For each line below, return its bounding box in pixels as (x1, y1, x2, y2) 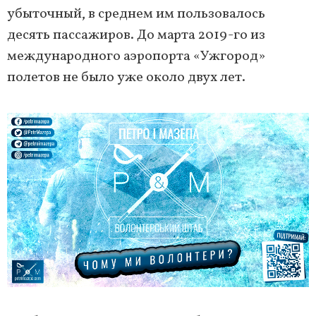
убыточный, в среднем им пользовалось (7, 4, 265, 25)
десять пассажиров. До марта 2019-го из (7, 25, 265, 46)
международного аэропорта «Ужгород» (7, 47, 265, 67)
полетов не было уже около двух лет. (7, 68, 245, 88)
